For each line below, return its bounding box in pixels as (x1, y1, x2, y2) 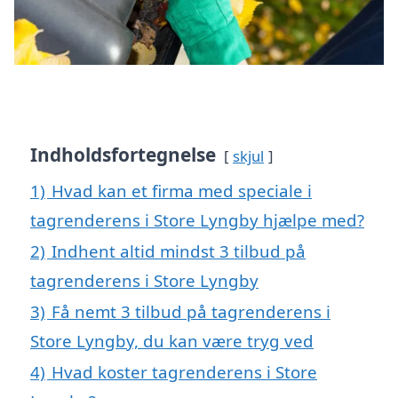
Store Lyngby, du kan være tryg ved (30, 330, 314, 353)
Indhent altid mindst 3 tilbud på (52, 240, 306, 263)
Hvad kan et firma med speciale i (52, 179, 312, 203)
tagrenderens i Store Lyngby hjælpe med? (30, 209, 364, 232)
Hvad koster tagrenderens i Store (52, 361, 317, 384)
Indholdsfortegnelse (30, 142, 216, 168)
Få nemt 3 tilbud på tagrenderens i (52, 300, 330, 323)
